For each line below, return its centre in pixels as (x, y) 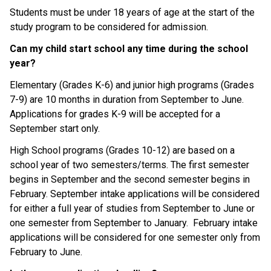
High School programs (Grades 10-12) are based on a (122, 150)
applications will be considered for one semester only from (135, 237)
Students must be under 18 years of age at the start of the (132, 12)
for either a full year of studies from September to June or (132, 208)
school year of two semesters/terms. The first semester (129, 165)
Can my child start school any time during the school (129, 48)
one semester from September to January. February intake (134, 223)
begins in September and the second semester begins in (130, 179)
